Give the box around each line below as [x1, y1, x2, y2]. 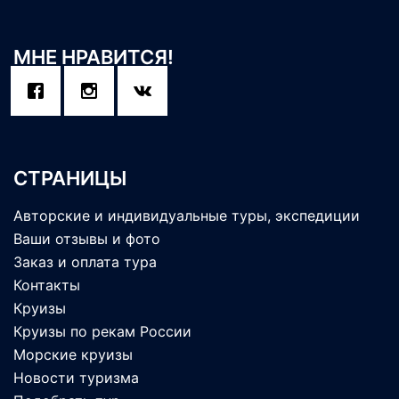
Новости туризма [13, 369, 139, 387]
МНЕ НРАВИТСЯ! [13, 45, 174, 69]
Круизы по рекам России [13, 322, 191, 340]
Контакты [13, 276, 80, 294]
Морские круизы [13, 346, 133, 363]
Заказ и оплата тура [13, 253, 157, 271]
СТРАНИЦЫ [13, 167, 126, 190]
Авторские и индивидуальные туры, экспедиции [13, 207, 360, 224]
